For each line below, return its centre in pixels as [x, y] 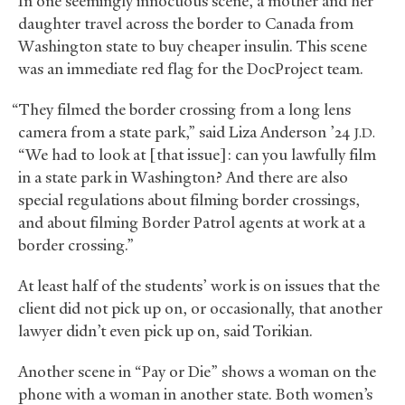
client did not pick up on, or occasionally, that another [200, 309]
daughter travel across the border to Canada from [186, 24]
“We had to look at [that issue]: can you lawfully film [197, 155]
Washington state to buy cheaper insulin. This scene [193, 47]
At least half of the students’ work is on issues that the [199, 286]
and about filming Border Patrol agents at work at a [192, 223]
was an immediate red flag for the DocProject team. [191, 69]
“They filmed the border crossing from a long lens [181, 110]
